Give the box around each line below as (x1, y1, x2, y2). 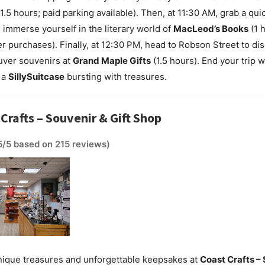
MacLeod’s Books (173, 22, 248, 34)
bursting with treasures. (64, 70, 167, 82)
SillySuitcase (8, 70, 64, 82)
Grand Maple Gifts (72, 54, 151, 66)
